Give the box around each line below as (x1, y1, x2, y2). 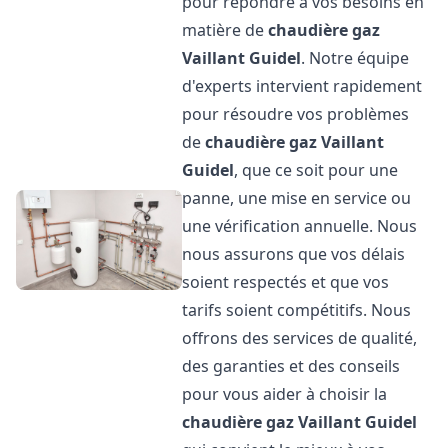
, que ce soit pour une (234, 159, 399, 181)
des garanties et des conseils (182, 355, 401, 377)
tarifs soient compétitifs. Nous (182, 299, 412, 321)
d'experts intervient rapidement (182, 75, 423, 97)
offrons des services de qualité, (182, 327, 418, 349)
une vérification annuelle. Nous (182, 215, 418, 237)
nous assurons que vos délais (182, 243, 406, 265)
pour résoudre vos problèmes (182, 103, 410, 125)
